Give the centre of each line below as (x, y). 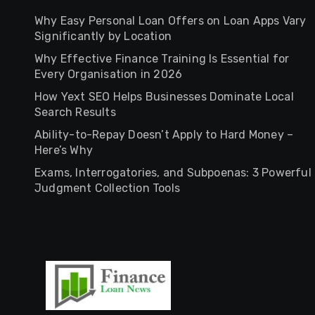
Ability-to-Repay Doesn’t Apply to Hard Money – (164, 135)
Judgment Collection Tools (107, 188)
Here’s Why (64, 150)
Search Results (75, 112)
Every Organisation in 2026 (109, 74)
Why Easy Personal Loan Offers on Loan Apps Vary (171, 21)
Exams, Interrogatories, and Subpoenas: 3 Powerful (173, 173)
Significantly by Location (103, 36)
